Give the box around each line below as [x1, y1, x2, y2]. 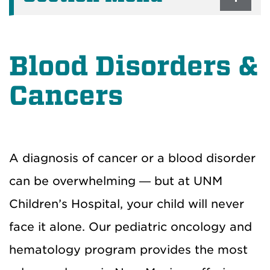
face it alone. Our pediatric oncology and [9, 220, 252, 234]
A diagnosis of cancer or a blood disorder [9, 151, 256, 165]
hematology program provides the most [9, 243, 248, 257]
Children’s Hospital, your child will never [9, 197, 244, 211]
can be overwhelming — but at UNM [9, 174, 222, 188]
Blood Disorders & [9, 51, 259, 82]
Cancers [9, 80, 123, 111]
